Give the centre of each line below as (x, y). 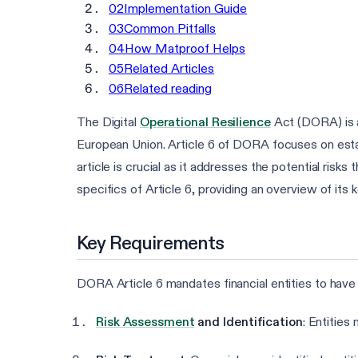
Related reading (168, 89)
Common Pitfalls (170, 29)
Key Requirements (151, 243)
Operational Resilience (205, 122)
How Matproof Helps (185, 49)
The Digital (108, 122)
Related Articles (169, 69)
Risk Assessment (145, 322)
